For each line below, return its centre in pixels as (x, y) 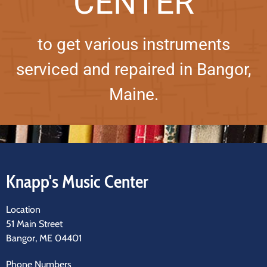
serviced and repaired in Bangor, (133, 69)
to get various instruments (133, 44)
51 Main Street (35, 224)
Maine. (133, 94)
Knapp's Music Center (77, 181)
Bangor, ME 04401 (45, 238)
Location (23, 209)
